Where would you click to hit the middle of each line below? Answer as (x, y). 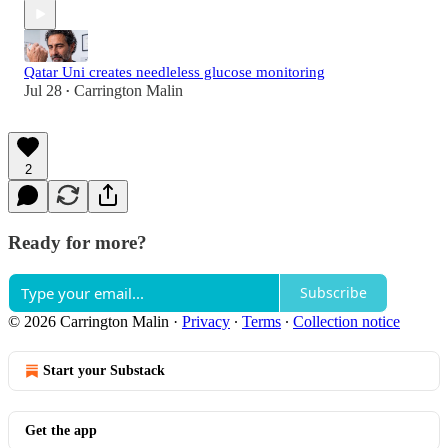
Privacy (206, 321)
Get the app (61, 430)
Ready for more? (77, 243)
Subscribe (333, 293)
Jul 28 (43, 91)
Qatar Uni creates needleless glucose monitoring (174, 72)
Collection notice (346, 321)
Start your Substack (104, 370)
